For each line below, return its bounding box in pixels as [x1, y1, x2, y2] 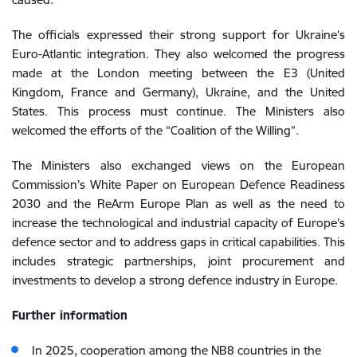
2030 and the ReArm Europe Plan [12, 195, 215, 211]
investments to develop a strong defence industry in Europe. [12, 272, 338, 288]
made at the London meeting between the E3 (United [12, 65, 345, 80]
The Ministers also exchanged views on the [12, 157, 282, 173]
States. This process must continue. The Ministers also [12, 103, 345, 119]
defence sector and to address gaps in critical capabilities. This [12, 233, 345, 249]
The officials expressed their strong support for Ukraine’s [12, 26, 345, 42]
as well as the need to [214, 195, 346, 211]
